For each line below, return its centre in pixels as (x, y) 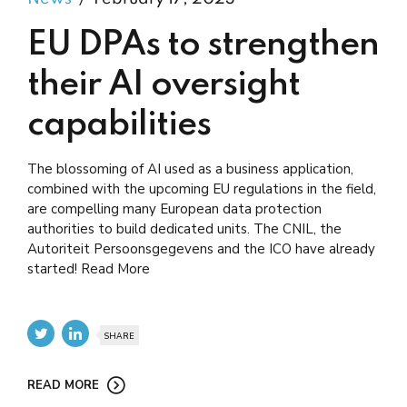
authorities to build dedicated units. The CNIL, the (184, 229)
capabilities (119, 126)
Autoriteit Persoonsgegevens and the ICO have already (201, 249)
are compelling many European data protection (174, 209)
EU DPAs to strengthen (203, 46)
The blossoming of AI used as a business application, (190, 169)
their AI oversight (164, 86)
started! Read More (89, 269)
